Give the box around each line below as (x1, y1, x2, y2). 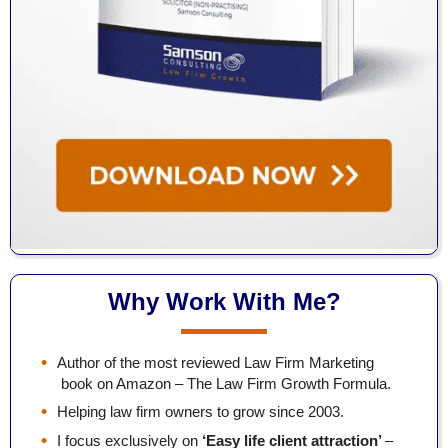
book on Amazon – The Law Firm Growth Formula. (61, 374, 391, 392)
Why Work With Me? (107, 287, 341, 315)
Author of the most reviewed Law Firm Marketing (57, 353, 374, 371)
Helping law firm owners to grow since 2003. (57, 403, 344, 421)
